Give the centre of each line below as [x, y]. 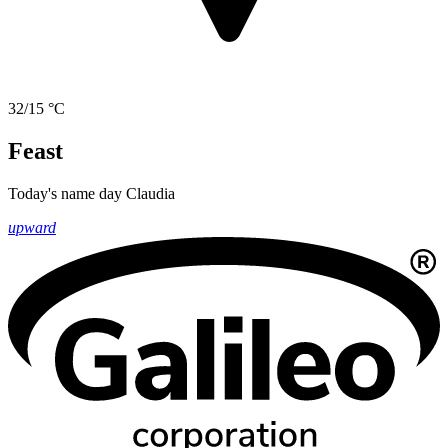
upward [32, 228]
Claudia [150, 194]
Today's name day [67, 194]
